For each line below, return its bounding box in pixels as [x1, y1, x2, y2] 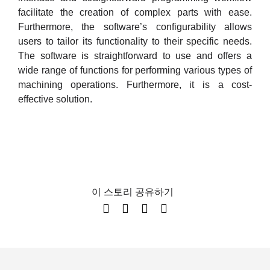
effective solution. [17, 93, 92, 104]
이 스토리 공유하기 [92, 184, 174, 199]
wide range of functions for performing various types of [17, 64, 253, 75]
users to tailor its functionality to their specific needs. [17, 36, 253, 46]
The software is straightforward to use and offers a [17, 50, 253, 61]
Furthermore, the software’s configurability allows [17, 21, 253, 32]
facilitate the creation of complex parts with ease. [17, 7, 253, 17]
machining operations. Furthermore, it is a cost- [17, 79, 253, 90]
